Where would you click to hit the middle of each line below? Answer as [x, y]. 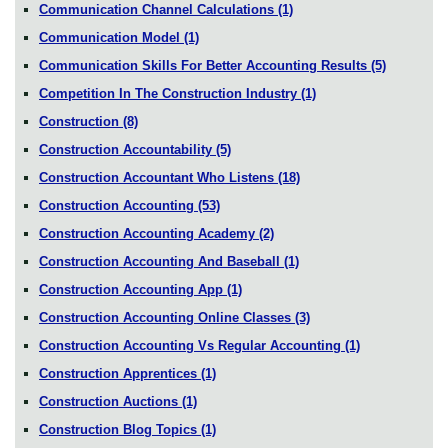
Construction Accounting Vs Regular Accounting [192, 345]
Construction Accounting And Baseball [161, 261]
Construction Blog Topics [120, 429]
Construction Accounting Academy [149, 233]
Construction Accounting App [133, 289]
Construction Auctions [110, 401]
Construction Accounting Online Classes [167, 317]
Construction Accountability [127, 149]
